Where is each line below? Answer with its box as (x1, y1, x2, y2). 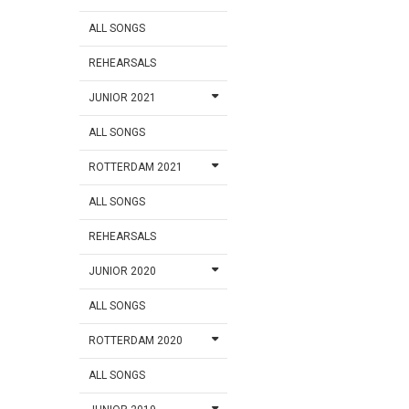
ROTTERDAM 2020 (89, 334, 184, 348)
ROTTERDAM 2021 (89, 161, 184, 174)
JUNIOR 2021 (89, 91, 157, 105)
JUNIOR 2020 (89, 265, 157, 278)
